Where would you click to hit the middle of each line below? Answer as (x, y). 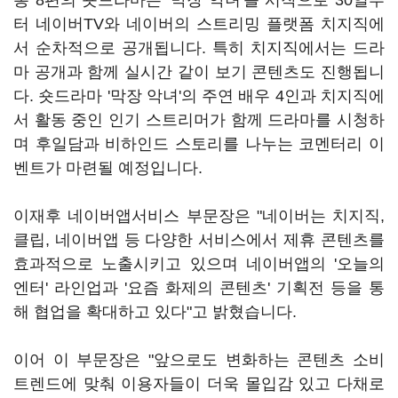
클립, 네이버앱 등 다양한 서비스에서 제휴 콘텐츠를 (199, 240)
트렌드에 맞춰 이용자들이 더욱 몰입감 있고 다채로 (199, 384)
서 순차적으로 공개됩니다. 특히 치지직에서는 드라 (199, 48)
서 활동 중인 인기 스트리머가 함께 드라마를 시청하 (199, 120)
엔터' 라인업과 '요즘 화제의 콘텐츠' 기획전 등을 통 (199, 288)
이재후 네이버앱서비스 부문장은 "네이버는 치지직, (199, 216)
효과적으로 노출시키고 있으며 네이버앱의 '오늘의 (199, 264)
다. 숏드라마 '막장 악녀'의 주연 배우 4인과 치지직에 (199, 96)
